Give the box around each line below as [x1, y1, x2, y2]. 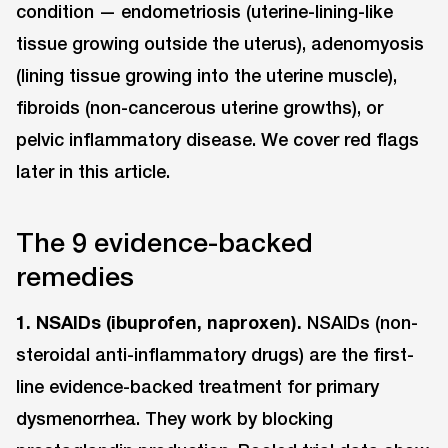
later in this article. [16, 160, 170, 183]
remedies [16, 259, 134, 292]
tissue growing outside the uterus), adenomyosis [16, 32, 424, 55]
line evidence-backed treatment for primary [16, 375, 379, 398]
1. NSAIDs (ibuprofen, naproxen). [16, 311, 302, 334]
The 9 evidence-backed [16, 225, 313, 258]
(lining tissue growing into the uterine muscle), [16, 64, 397, 87]
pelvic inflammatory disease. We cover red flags [16, 128, 419, 151]
